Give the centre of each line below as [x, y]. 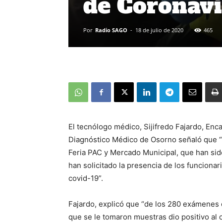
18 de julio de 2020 [159, 30]
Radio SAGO [111, 30]
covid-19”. [86, 178]
